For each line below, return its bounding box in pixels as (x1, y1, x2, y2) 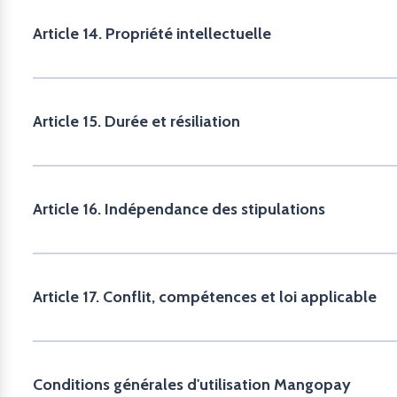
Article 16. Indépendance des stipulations (33, 199, 325, 219)
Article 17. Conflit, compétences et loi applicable (33, 287, 377, 307)
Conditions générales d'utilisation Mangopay (33, 375, 351, 394)
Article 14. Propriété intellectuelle (33, 24, 271, 43)
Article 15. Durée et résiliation (33, 112, 240, 131)
